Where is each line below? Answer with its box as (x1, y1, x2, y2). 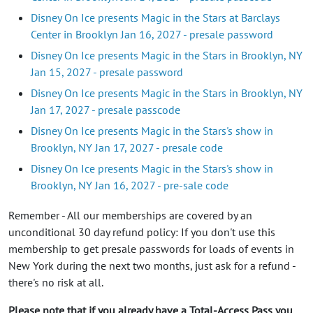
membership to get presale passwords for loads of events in (8, 242, 294, 256)
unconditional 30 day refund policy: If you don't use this (8, 225, 275, 240)
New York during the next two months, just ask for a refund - (8, 259, 296, 273)
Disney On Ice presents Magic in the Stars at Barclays (31, 10, 280, 25)
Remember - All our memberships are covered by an (8, 208, 252, 223)
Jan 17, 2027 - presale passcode (31, 103, 180, 117)
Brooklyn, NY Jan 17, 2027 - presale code (31, 140, 223, 155)
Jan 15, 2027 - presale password (31, 65, 183, 80)
